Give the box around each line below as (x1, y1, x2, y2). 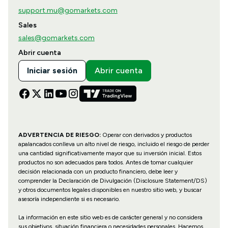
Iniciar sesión (26, 66, 77, 76)
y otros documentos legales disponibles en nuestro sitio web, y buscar (18, 186, 202, 194)
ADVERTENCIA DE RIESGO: (18, 131, 101, 139)
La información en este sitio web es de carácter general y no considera (18, 214, 203, 221)
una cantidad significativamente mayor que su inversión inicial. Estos (18, 150, 202, 157)
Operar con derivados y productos (100, 131, 192, 139)
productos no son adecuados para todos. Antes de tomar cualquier (18, 159, 193, 166)
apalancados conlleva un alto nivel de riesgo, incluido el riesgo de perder (18, 140, 209, 148)
